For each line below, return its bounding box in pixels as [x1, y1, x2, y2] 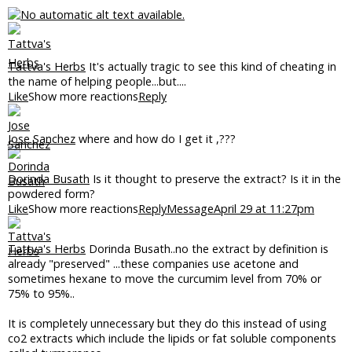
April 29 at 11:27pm [214, 201, 314, 216]
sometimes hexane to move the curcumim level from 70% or [8, 271, 321, 286]
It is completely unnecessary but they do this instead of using [8, 316, 327, 331]
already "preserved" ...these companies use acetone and [8, 256, 299, 271]
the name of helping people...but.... [8, 74, 186, 89]
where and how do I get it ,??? [75, 131, 236, 146]
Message [167, 201, 214, 216]
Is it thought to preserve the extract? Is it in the [90, 171, 341, 186]
